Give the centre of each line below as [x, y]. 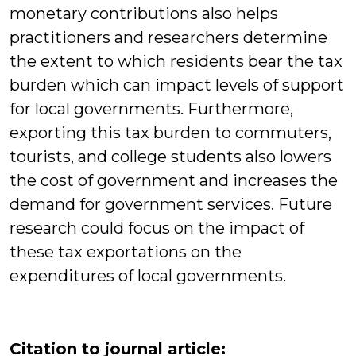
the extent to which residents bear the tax [176, 62]
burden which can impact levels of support [177, 85]
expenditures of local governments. [148, 276]
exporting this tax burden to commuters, [170, 133]
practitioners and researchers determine [168, 38]
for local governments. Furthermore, [151, 109]
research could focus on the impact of [157, 228]
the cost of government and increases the [174, 181]
